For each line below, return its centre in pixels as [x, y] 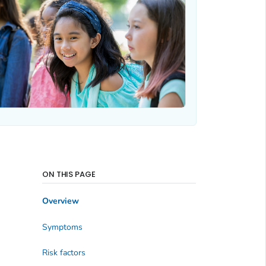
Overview [60, 201]
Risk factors [64, 253]
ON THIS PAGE [69, 174]
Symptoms [62, 227]
